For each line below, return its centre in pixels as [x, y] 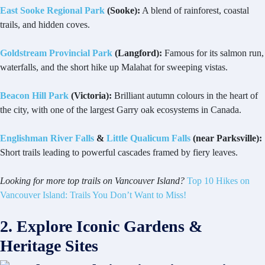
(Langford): [137, 53]
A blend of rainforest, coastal [195, 11]
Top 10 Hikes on [218, 181]
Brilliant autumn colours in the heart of [185, 96]
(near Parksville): [226, 138]
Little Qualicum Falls [148, 138]
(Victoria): [90, 96]
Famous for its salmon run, [213, 53]
